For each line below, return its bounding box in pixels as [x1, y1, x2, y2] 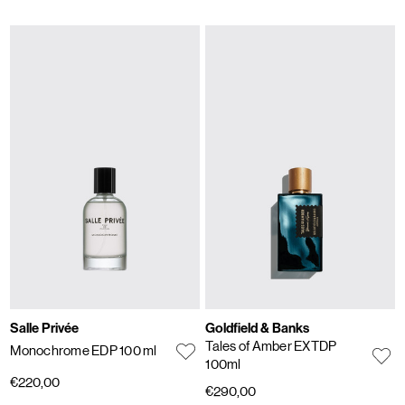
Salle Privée [10, 320, 80, 337]
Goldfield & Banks [205, 320, 310, 337]
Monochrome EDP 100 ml [10, 343, 157, 359]
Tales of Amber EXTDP [205, 338, 337, 354]
